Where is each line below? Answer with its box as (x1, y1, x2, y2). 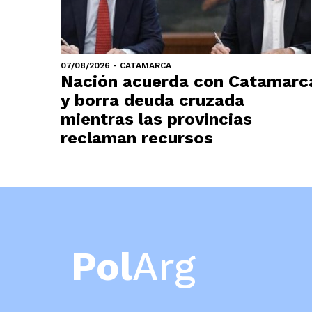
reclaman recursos (61, 128, 213, 148)
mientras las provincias (61, 109, 252, 129)
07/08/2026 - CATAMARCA (61, 61, 171, 70)
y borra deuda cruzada (61, 91, 244, 110)
